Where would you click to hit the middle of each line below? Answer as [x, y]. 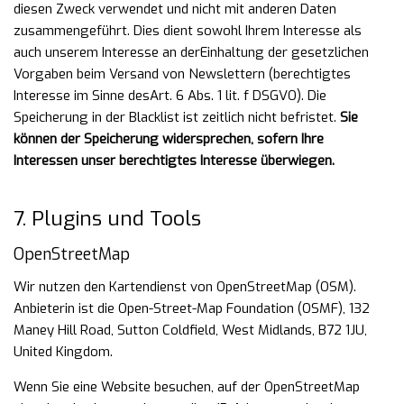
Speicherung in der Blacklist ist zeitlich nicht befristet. [177, 117]
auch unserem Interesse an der [107, 52]
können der [49, 139]
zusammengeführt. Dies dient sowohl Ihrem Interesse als [188, 31]
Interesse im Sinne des [82, 96]
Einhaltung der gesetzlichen [285, 52]
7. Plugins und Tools [107, 218]
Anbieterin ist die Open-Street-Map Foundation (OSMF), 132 [192, 308]
